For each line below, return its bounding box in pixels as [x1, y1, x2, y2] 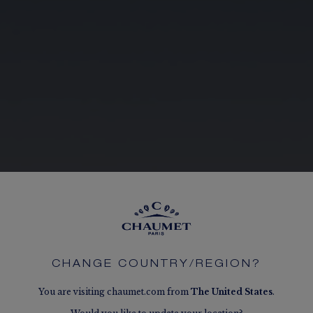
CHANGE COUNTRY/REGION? [51, 259, 261, 270]
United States [211, 286, 272, 297]
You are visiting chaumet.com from [38, 286, 191, 297]
